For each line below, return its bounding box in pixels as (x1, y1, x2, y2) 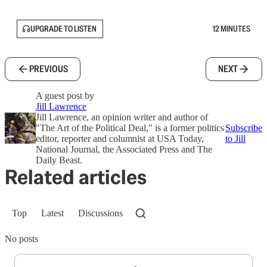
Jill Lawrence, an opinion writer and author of (36, 111, 208, 122)
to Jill (225, 133, 246, 144)
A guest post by (36, 90, 94, 101)
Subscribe (225, 122, 262, 133)
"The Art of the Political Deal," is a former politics (36, 122, 224, 133)
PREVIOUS (29, 62, 68, 75)
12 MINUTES (213, 23, 250, 35)
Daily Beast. (36, 154, 82, 165)
